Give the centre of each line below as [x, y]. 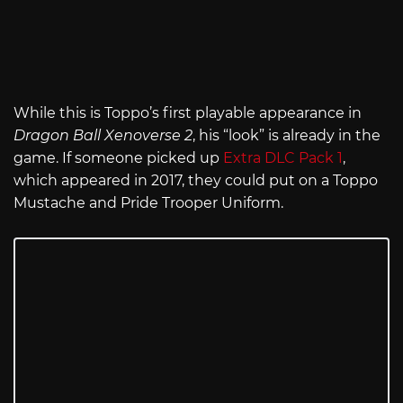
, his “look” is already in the [287, 136]
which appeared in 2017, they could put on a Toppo [196, 181]
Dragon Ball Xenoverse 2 [103, 136]
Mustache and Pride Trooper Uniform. [148, 203]
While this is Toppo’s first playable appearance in [188, 113]
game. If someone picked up [118, 158]
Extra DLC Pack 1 [283, 158]
